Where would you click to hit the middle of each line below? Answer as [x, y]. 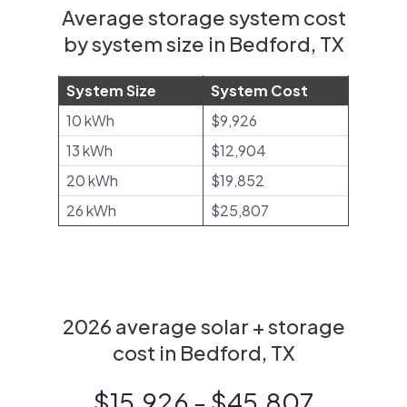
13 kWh [89, 150]
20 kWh [92, 180]
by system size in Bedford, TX [203, 44]
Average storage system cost [203, 17]
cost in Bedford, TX [203, 352]
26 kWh [91, 210]
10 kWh [90, 120]
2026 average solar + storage [203, 326]
